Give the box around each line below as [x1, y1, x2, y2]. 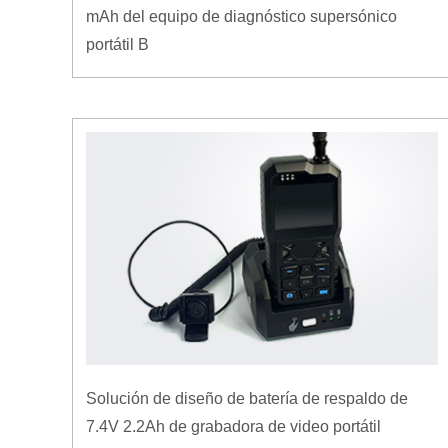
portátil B [86, 35, 149, 53]
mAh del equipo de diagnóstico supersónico [86, 7, 397, 25]
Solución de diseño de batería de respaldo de [86, 389, 408, 407]
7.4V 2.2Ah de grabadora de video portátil [86, 417, 381, 435]
